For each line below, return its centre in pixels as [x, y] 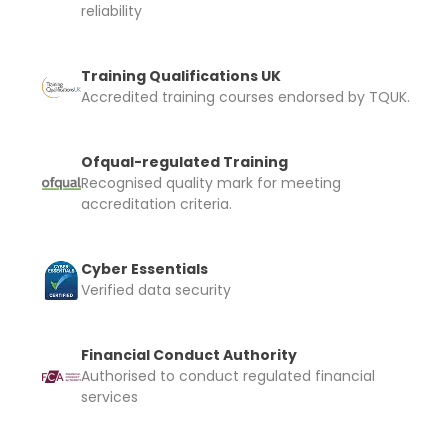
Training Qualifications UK [181, 76]
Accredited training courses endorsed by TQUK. [245, 97]
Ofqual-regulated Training [184, 162]
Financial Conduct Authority [189, 355]
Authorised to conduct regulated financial [228, 376]
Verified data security [156, 290]
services [109, 397]
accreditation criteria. [156, 204]
